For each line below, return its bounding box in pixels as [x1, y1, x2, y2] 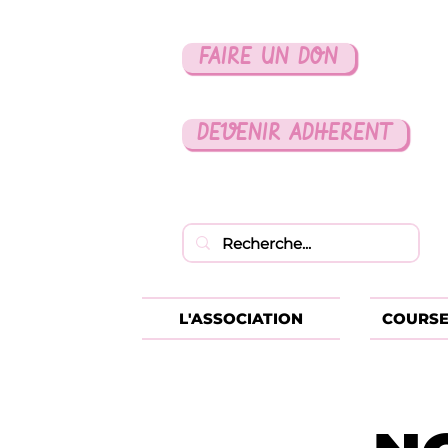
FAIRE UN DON [199, 43, 338, 73]
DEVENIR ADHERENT [197, 119, 392, 149]
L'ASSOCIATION [179, 309, 303, 328]
